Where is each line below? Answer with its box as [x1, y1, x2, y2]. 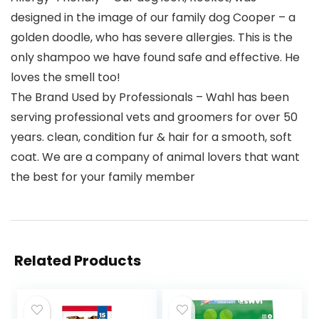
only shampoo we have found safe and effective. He [11, 49, 300, 66]
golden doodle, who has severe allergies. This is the [11, 29, 293, 46]
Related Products [14, 251, 141, 271]
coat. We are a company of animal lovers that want [11, 149, 300, 166]
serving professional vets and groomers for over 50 [11, 109, 298, 126]
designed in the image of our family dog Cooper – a [11, 9, 296, 26]
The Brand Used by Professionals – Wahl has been [11, 89, 289, 106]
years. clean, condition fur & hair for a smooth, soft [11, 129, 292, 146]
